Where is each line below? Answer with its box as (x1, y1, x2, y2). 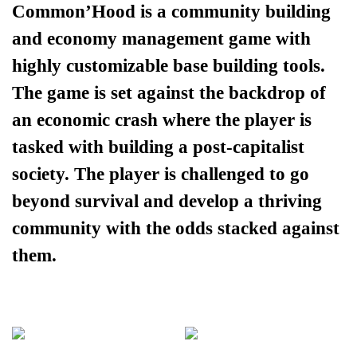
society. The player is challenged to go (12, 163, 310, 185)
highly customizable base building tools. (12, 55, 326, 76)
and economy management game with (12, 28, 312, 49)
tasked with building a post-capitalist (12, 136, 305, 158)
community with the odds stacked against (12, 218, 340, 239)
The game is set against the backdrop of (12, 82, 327, 104)
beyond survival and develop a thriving (12, 190, 323, 212)
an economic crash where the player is (12, 109, 312, 131)
